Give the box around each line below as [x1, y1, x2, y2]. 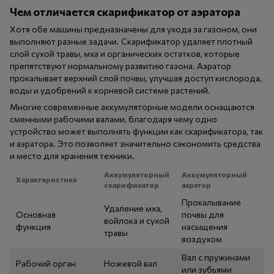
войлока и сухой [104, 215, 169, 226]
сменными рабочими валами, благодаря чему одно [10, 114, 217, 125]
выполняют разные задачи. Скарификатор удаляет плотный [10, 36, 253, 47]
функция [16, 221, 51, 232]
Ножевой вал [104, 258, 157, 269]
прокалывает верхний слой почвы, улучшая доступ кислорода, [10, 73, 262, 84]
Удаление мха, [104, 203, 162, 214]
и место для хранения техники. [10, 150, 135, 161]
